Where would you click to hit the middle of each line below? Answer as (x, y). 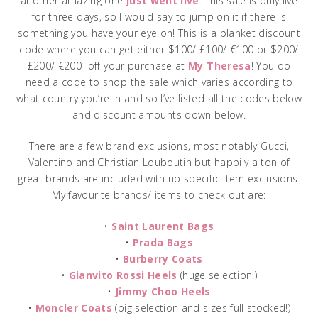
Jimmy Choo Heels (163, 291)
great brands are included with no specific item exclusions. (159, 178)
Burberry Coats (163, 258)
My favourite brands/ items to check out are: (159, 194)
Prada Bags (163, 242)
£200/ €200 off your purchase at (108, 65)
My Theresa (220, 65)
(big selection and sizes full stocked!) (202, 307)
